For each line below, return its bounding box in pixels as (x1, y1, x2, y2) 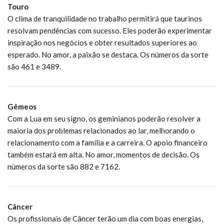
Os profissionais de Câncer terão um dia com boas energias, (7, 213, 203, 223)
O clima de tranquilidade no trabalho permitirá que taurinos (7, 13, 202, 23)
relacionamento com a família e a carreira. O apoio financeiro (7, 137, 207, 147)
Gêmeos (7, 101, 36, 111)
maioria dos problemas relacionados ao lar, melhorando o (7, 125, 195, 135)
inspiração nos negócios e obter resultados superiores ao (7, 37, 197, 47)
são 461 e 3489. (7, 61, 61, 71)
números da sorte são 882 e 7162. (7, 161, 120, 171)
